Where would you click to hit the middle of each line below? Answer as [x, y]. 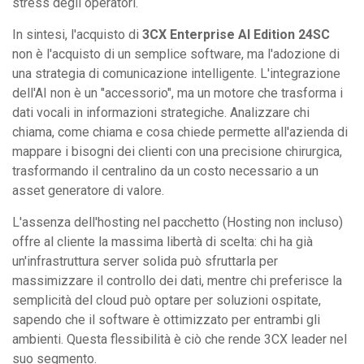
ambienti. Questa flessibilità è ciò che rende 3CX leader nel [180, 339]
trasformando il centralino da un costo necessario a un [165, 171]
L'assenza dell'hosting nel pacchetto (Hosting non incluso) [178, 222]
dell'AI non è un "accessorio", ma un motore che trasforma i [178, 93]
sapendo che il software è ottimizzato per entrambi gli [166, 319]
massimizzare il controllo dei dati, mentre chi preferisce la [177, 280]
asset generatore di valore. [88, 190]
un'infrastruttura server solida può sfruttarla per [145, 261]
